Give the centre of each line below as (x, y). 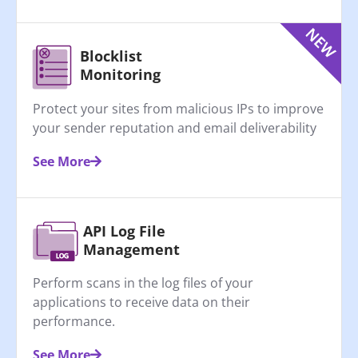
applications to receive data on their (141, 302)
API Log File (124, 231)
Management (131, 249)
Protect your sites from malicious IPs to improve (178, 109)
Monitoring (120, 75)
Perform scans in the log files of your (143, 283)
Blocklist (111, 56)
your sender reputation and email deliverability (175, 128)
